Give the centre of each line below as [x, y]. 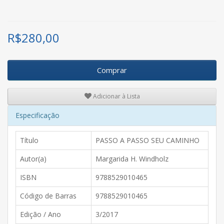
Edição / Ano [40, 214]
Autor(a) [33, 158]
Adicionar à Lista [115, 96]
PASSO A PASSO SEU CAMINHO [147, 140]
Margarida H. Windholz [132, 158]
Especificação [37, 115]
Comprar [112, 70]
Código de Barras [48, 195]
